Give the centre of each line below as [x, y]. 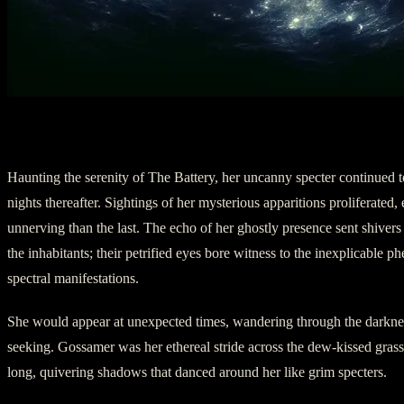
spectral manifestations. [73, 279]
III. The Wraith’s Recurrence [143, 135]
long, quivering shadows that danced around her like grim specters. [197, 372]
